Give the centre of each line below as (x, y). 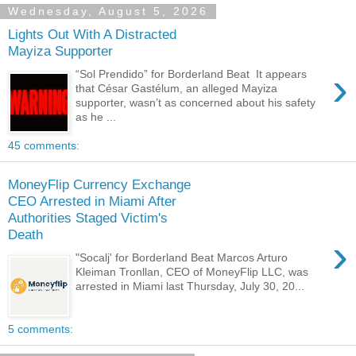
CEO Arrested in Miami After (92, 201)
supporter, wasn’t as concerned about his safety (196, 102)
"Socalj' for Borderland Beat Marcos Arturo (182, 257)
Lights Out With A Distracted (92, 35)
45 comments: (44, 145)
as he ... (96, 116)
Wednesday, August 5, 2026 (108, 12)
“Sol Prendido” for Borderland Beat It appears (192, 74)
